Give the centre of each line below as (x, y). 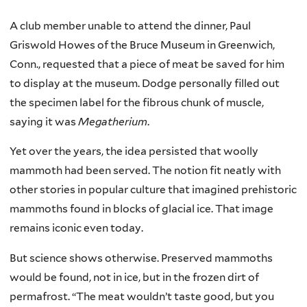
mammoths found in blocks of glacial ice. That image (142, 209)
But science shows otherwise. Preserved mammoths (141, 258)
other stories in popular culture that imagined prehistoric (153, 190)
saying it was (44, 121)
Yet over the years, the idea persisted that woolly (134, 151)
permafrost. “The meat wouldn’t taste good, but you (142, 296)
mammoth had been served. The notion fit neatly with (145, 171)
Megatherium (113, 121)
